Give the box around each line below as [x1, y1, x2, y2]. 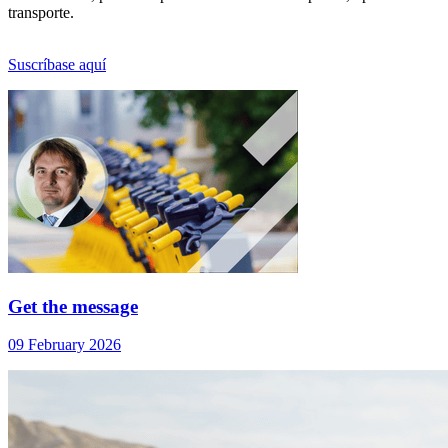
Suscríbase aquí [8, 56, 106, 74]
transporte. [8, 4, 74, 22]
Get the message [8, 295, 138, 317]
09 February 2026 [8, 336, 121, 354]
